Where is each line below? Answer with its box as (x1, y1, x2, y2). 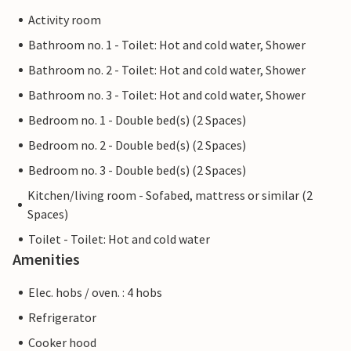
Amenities (13, 249, 80, 270)
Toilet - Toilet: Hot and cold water (28, 231, 210, 248)
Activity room (28, 12, 101, 28)
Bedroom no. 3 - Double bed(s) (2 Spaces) (28, 162, 246, 179)
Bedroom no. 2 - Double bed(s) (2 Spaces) (28, 137, 246, 154)
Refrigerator (28, 309, 96, 326)
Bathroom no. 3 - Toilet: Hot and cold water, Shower (28, 87, 306, 103)
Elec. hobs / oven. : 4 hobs (28, 284, 162, 301)
